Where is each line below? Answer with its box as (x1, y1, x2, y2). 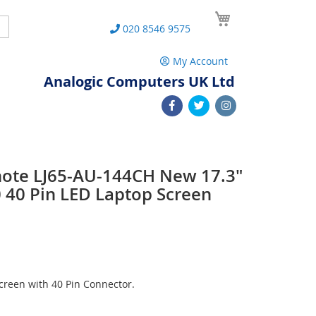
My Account (173, 54, 228, 68)
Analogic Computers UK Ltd (44, 72, 235, 91)
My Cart (234, 6, 271, 20)
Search (1, 18, 34, 32)
